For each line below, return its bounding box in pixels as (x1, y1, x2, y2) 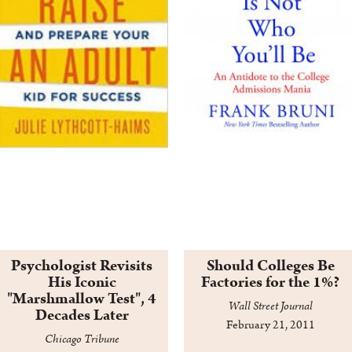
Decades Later (35, 305, 129, 326)
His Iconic (47, 272, 116, 293)
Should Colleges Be (206, 255, 335, 277)
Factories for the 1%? (201, 272, 339, 293)
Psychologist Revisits (11, 255, 152, 277)
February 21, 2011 (225, 317, 315, 333)
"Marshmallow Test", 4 (7, 288, 156, 310)
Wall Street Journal (228, 299, 313, 314)
